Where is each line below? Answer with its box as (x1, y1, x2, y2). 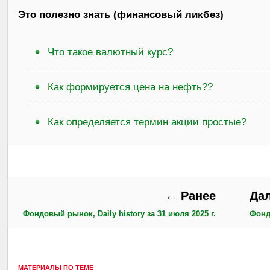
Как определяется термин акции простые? (48, 116, 246, 127)
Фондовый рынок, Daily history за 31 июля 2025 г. (22, 209, 216, 219)
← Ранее (165, 189, 216, 203)
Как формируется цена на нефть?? (48, 81, 213, 92)
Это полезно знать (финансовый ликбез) (17, 9, 224, 20)
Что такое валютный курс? (48, 46, 173, 57)
